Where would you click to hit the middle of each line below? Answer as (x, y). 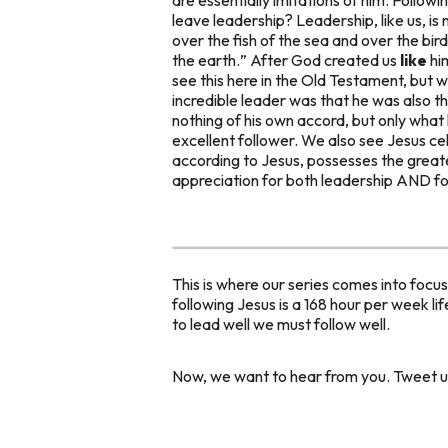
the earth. (206, 59)
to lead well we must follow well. (281, 323)
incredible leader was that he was (287, 99)
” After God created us (320, 59)
